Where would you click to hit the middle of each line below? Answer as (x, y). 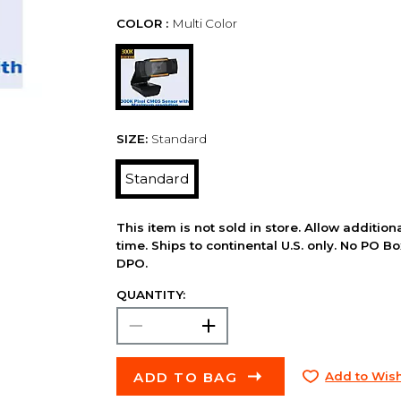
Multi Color (204, 24)
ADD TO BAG (186, 377)
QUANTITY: (150, 294)
